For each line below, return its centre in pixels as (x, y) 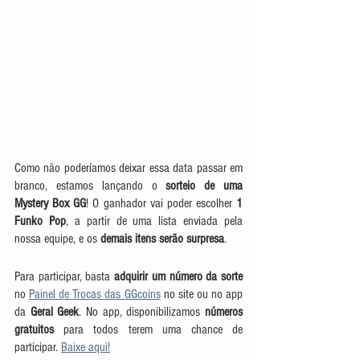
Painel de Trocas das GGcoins (95, 294)
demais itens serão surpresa (162, 239)
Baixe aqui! (86, 347)
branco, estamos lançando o (86, 186)
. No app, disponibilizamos (142, 312)
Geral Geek (55, 312)
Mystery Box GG (51, 203)
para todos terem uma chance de (148, 329)
